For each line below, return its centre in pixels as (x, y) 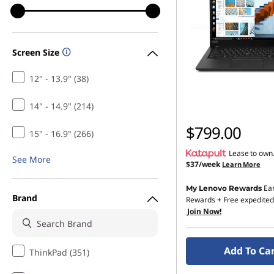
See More (31, 159)
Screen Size (36, 52)
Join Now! (204, 211)
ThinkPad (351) (59, 252)
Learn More (241, 164)
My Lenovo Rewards (224, 188)
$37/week (203, 164)
